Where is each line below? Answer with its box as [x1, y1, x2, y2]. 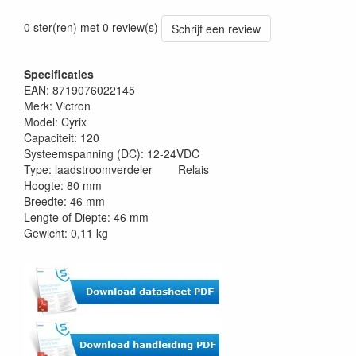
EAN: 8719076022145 [24, 82, 135, 98]
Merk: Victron [24, 98, 91, 114]
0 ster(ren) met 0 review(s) [24, 18, 158, 35]
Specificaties [24, 66, 94, 82]
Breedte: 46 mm [24, 193, 105, 209]
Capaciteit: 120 [24, 130, 99, 145]
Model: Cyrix [24, 114, 87, 130]
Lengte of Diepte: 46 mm [24, 209, 149, 225]
